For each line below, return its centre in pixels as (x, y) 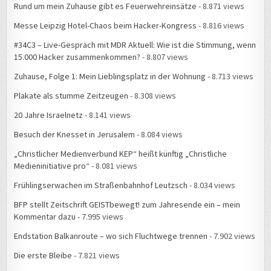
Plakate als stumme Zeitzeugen (71, 96)
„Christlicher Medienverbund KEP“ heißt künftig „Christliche (121, 154)
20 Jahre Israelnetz (49, 115)
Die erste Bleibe (43, 256)
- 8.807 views (165, 57)
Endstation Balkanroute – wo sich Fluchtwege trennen (111, 236)
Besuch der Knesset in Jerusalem (75, 135)
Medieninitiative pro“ (52, 166)
